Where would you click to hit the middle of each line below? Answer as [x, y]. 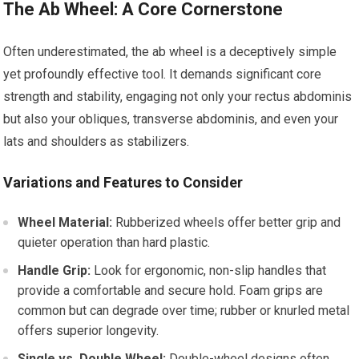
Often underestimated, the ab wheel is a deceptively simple [170, 52]
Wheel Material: [65, 222]
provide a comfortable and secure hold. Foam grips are [171, 290]
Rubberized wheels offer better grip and [227, 222]
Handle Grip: [54, 270]
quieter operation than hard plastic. [114, 242]
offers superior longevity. [89, 331]
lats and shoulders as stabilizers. [97, 141]
